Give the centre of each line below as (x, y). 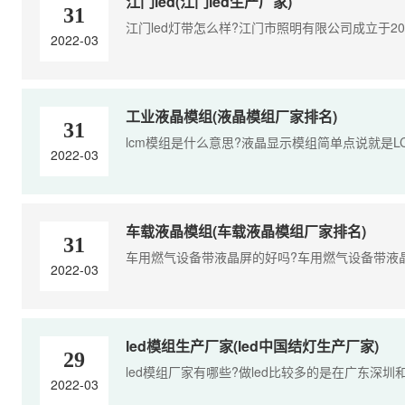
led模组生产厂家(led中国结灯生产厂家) (252, 345)
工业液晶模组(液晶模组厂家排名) (231, 116)
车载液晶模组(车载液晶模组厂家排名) (246, 231)
